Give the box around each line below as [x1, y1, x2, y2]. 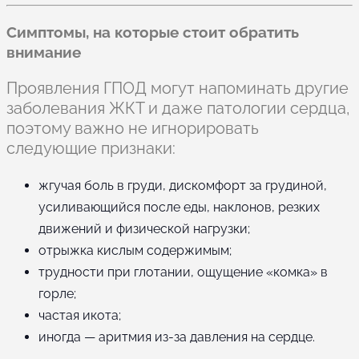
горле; [38, 285, 76, 301]
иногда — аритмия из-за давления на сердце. [38, 329, 315, 345]
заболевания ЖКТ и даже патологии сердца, [6, 98, 350, 118]
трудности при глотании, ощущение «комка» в [38, 264, 328, 280]
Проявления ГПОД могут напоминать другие [6, 78, 349, 98]
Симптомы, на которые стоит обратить [6, 22, 299, 41]
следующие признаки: [6, 138, 175, 158]
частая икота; [38, 307, 121, 323]
